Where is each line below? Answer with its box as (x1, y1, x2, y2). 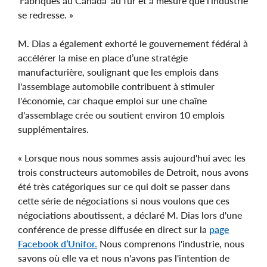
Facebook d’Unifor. (18, 237, 97, 249)
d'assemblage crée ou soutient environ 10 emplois (18, 108, 225, 120)
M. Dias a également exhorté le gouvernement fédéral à (18, 37, 248, 49)
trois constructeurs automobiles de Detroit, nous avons (18, 166, 249, 178)
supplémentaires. (18, 123, 89, 135)
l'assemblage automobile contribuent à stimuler (18, 80, 215, 92)
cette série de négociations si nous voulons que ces (18, 194, 229, 206)
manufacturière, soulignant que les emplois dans (18, 66, 219, 77)
